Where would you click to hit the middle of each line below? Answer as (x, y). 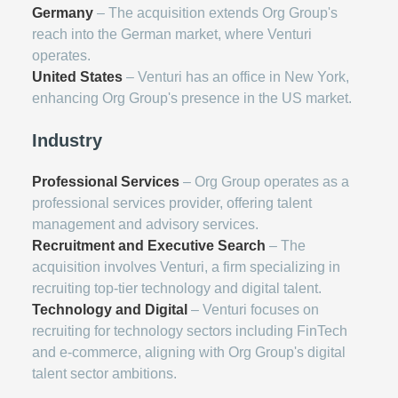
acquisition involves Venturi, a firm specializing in (186, 267)
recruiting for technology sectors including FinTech (190, 331)
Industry (67, 140)
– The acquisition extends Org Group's (215, 13)
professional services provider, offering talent (172, 203)
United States (77, 77)
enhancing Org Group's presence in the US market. (192, 98)
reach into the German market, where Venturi (172, 34)
